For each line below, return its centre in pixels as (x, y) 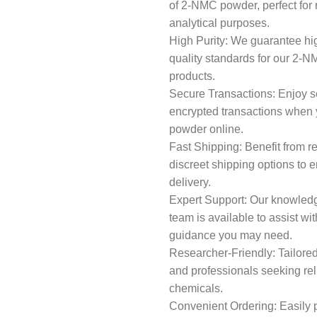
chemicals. (196, 288)
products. (192, 76)
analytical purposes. (219, 23)
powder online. (206, 129)
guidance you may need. (231, 235)
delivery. (190, 182)
